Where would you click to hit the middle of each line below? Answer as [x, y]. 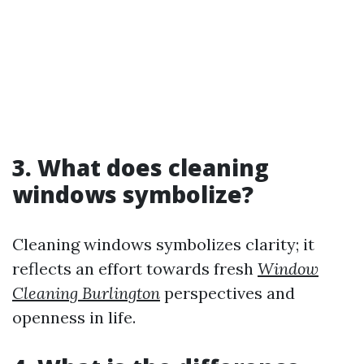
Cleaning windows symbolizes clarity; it [163, 245]
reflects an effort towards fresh [135, 269]
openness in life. [74, 318]
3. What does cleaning [141, 168]
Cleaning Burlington [86, 293]
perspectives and [227, 293]
